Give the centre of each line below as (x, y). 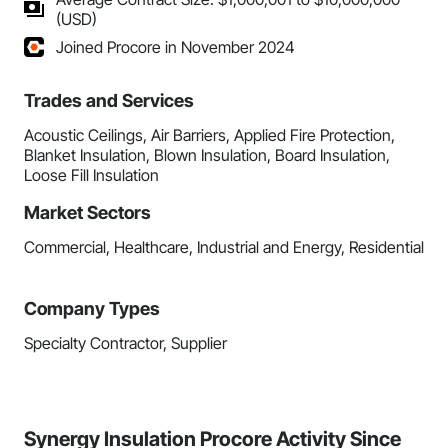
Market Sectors (87, 212)
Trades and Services (109, 100)
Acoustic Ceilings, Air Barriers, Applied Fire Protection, (209, 135)
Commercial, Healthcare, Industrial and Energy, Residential (224, 247)
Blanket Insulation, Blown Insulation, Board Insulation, (207, 155)
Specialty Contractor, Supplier (125, 343)
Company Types (92, 308)
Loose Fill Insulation (91, 175)
